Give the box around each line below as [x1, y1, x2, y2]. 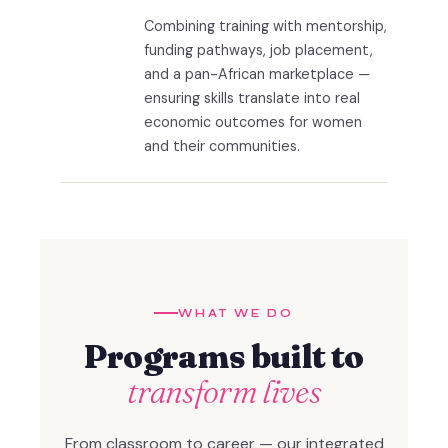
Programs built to [84, 336, 364, 376]
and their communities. [144, 137, 300, 156]
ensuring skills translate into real [144, 89, 360, 108]
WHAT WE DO [178, 306, 294, 320]
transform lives [126, 371, 322, 411]
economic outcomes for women [144, 113, 362, 132]
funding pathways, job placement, [144, 41, 373, 60]
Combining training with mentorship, [144, 17, 387, 36]
